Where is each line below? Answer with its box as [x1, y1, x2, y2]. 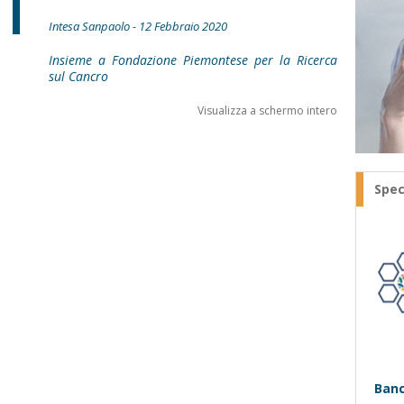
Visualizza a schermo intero [197, 103, 337, 118]
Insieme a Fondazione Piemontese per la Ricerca [49, 51, 337, 69]
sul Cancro [49, 68, 108, 85]
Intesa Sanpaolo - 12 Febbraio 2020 [49, 18, 227, 34]
